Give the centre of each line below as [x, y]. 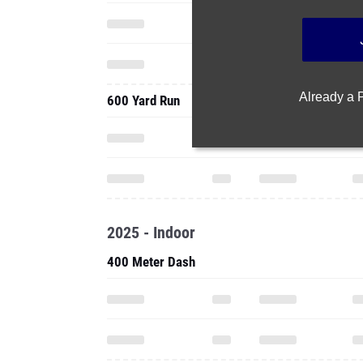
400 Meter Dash [151, 262]
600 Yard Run [143, 100]
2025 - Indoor [151, 233]
